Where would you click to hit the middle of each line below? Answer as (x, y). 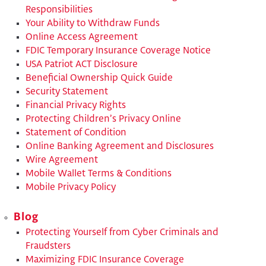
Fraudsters (48, 246)
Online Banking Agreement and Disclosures (120, 146)
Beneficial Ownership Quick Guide (99, 78)
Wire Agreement (62, 160)
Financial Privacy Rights (76, 105)
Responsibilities (59, 9)
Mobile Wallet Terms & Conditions (99, 173)
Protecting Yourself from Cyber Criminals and (122, 233)
